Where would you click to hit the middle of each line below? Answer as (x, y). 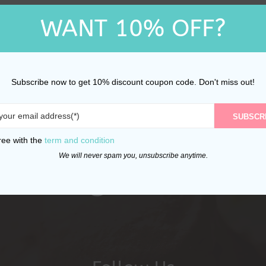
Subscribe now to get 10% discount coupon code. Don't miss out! (133, 82)
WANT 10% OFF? (133, 28)
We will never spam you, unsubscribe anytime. (133, 155)
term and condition (80, 140)
